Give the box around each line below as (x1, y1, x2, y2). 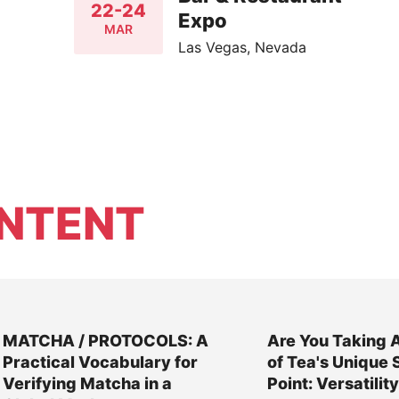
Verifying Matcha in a (2, 374, 172, 394)
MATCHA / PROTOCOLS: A (2, 331, 208, 351)
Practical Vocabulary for (2, 353, 198, 372)
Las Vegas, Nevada (177, 37, 306, 56)
